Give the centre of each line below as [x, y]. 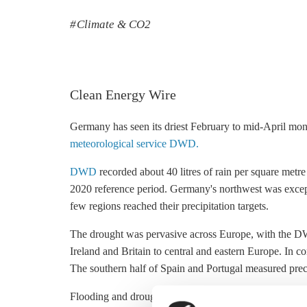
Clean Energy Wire [123, 95]
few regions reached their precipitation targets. [172, 206]
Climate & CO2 [112, 24]
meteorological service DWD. [134, 144]
